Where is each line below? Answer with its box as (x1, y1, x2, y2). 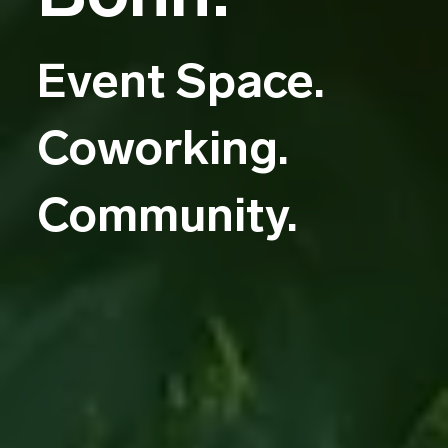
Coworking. (37, 119, 290, 177)
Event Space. (37, 52, 326, 110)
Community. (37, 186, 299, 244)
